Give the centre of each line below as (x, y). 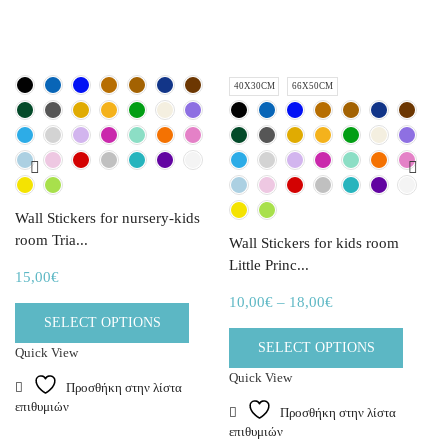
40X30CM (254, 86)
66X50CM (313, 86)
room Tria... (51, 240)
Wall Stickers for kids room (314, 242)
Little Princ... (269, 264)
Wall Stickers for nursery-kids (107, 218)
